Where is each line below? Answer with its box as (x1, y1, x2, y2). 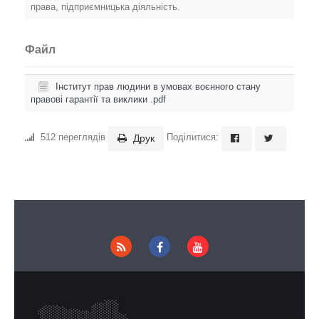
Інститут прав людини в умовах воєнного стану (56, 81, 261, 92)
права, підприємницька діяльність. (31, 1, 180, 12)
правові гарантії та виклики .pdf (31, 94, 166, 105)
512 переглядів (38, 132, 108, 143)
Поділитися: (164, 132, 221, 143)
